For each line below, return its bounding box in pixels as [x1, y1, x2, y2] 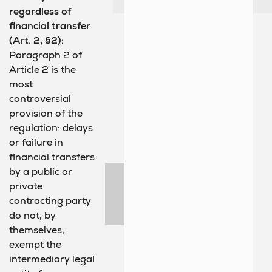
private [9, 180, 42, 193]
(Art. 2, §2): [9, 34, 64, 47]
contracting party [9, 194, 91, 208]
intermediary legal [9, 253, 95, 266]
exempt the [9, 238, 61, 251]
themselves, [9, 223, 64, 237]
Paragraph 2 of [9, 49, 82, 62]
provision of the [9, 107, 83, 120]
